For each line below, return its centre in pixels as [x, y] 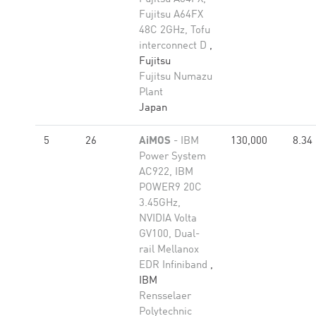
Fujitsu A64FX [171, 15]
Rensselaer [165, 297]
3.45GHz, [160, 203]
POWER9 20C [170, 188]
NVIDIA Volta [168, 219]
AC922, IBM [166, 172]
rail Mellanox [169, 250]
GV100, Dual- [169, 235]
